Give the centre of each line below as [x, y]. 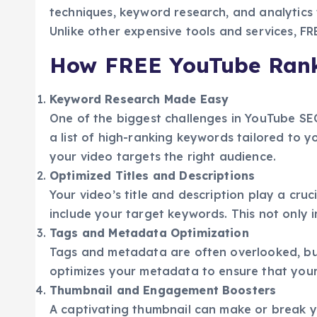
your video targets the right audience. [163, 157]
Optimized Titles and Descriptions [152, 176]
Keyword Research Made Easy [139, 99]
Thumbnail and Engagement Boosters [163, 290]
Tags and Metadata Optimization [149, 233]
